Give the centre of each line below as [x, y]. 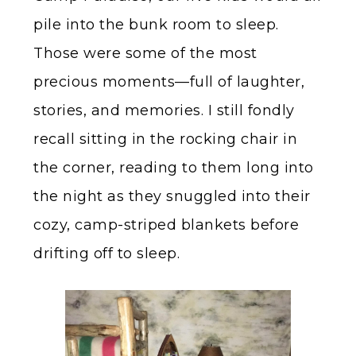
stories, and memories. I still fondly [164, 111]
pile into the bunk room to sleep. [156, 25]
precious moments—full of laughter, [169, 82]
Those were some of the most [145, 54]
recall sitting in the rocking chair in [165, 139]
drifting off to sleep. [106, 254]
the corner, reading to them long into [174, 168]
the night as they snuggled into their [172, 197]
